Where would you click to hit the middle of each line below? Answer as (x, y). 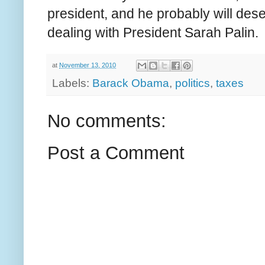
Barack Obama (131, 83)
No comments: (107, 121)
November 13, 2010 (88, 65)
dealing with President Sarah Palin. (153, 33)
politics (193, 83)
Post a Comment (116, 153)
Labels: (72, 83)
